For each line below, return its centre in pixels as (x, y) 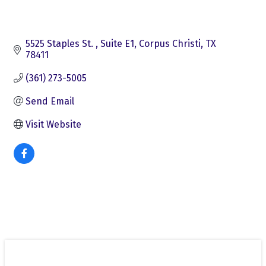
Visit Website (53, 124)
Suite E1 (117, 43)
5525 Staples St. (61, 43)
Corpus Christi (170, 43)
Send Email (50, 101)
